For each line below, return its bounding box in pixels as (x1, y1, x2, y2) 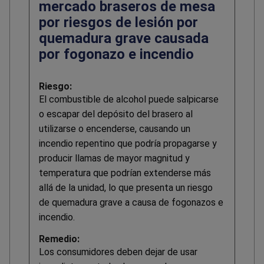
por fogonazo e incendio (39, 46, 194, 63)
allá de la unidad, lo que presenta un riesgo (39, 182, 213, 194)
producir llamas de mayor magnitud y (39, 153, 190, 164)
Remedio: (39, 233, 80, 245)
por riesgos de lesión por (39, 14, 198, 31)
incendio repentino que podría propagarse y (39, 138, 217, 150)
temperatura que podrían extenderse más (39, 167, 211, 179)
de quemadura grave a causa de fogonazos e (39, 197, 223, 209)
